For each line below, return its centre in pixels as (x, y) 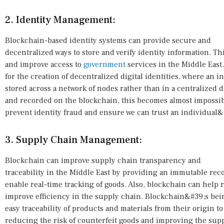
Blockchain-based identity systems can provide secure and (108, 41)
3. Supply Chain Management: (73, 140)
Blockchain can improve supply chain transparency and (103, 161)
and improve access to (44, 65)
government (104, 65)
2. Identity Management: (60, 20)
